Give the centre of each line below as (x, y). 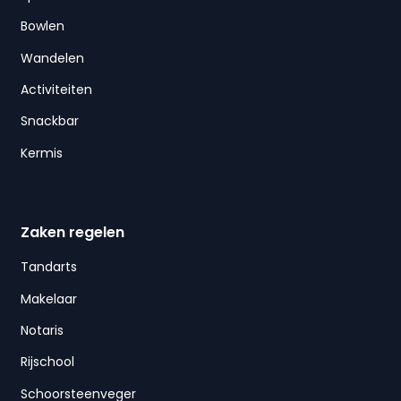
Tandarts (48, 267)
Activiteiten (56, 89)
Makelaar (48, 299)
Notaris (42, 330)
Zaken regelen (72, 233)
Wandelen (52, 58)
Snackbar (49, 121)
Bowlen (42, 26)
